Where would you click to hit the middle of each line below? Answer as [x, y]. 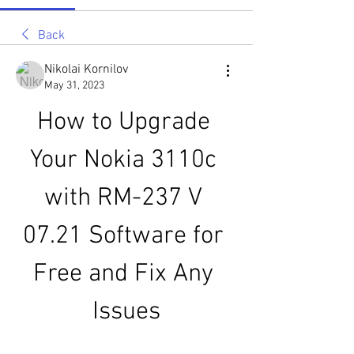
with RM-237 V [123, 198]
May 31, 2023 [74, 86]
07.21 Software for [123, 236]
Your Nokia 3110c [123, 160]
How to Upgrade [123, 122]
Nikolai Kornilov [86, 70]
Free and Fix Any [123, 274]
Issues [126, 312]
